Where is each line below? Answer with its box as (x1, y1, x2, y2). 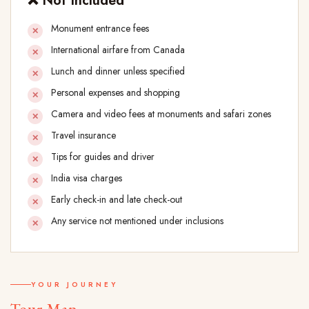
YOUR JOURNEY (31, 279, 118, 290)
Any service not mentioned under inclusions (51, 214, 223, 228)
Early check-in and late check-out (51, 192, 185, 207)
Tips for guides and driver (51, 150, 157, 164)
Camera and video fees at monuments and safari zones (51, 107, 274, 121)
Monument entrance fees (51, 21, 152, 36)
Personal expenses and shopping (51, 86, 183, 100)
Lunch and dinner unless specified (51, 64, 188, 79)
